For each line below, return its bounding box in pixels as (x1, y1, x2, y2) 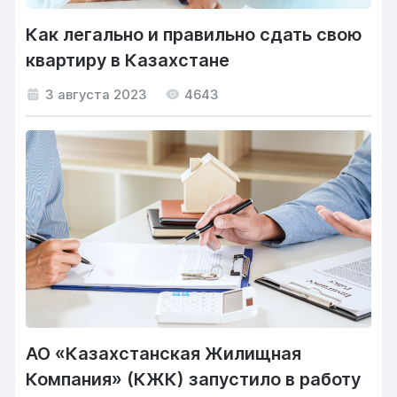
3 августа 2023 (45, 86, 148, 103)
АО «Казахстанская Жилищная (26, 342, 302, 364)
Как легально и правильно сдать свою (26, 23, 363, 45)
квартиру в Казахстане (26, 49, 230, 71)
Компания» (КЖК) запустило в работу (26, 368, 362, 390)
